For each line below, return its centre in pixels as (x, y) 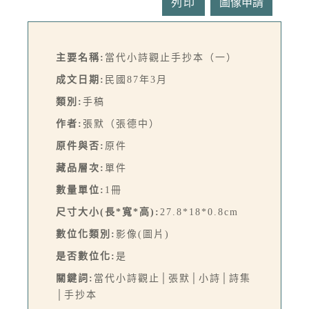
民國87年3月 (136, 80)
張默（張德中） (121, 124)
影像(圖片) (143, 235)
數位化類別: (86, 235)
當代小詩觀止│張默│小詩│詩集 (172, 279)
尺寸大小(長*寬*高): (108, 212)
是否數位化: (86, 257)
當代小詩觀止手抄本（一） (171, 58)
